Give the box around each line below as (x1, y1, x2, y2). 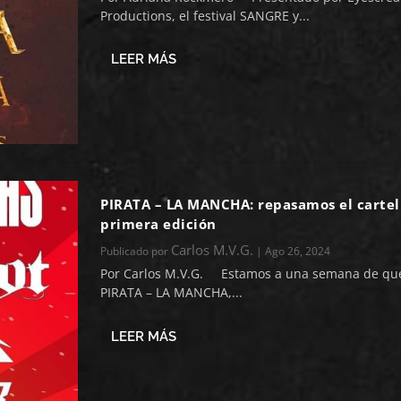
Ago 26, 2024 (265, 243, 331, 260)
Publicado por (100, 243, 172, 260)
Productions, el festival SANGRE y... (100, 6, 311, 24)
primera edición (100, 215, 217, 234)
